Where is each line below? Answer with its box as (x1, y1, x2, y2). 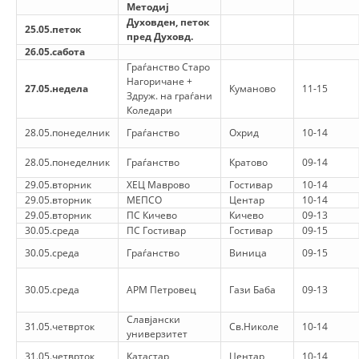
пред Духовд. (127, 30, 193, 43)
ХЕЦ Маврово (127, 178, 190, 192)
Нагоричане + (127, 75, 192, 88)
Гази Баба (229, 283, 276, 296)
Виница (229, 246, 267, 260)
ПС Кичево (127, 208, 177, 222)
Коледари (127, 103, 172, 117)
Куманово (229, 82, 276, 95)
